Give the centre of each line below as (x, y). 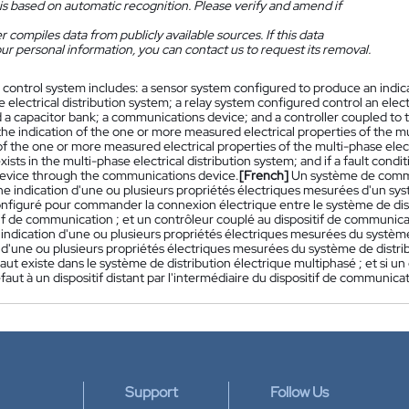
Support (152, 392)
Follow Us (299, 392)
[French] (264, 175)
